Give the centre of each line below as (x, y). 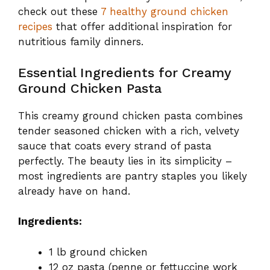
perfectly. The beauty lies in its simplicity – (125, 161)
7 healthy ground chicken (165, 12)
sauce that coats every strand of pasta (115, 146)
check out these (59, 12)
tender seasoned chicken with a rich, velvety (129, 130)
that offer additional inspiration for (142, 27)
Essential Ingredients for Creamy (124, 72)
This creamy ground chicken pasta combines (130, 115)
